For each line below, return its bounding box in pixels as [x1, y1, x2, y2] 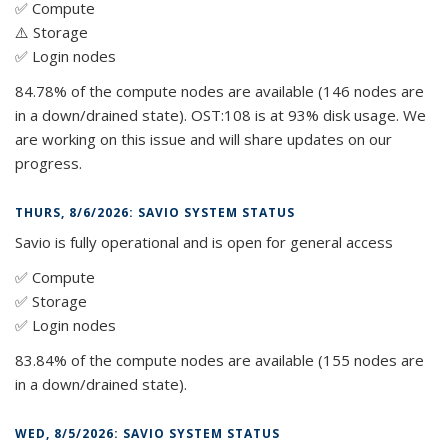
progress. [15, 152, 82, 173]
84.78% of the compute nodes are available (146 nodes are [15, 80, 424, 101]
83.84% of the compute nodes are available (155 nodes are [15, 349, 424, 370]
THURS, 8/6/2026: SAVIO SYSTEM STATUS [15, 203, 295, 221]
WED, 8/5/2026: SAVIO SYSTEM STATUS [15, 424, 280, 442]
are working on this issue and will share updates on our [15, 128, 392, 149]
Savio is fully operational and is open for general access [15, 231, 393, 252]
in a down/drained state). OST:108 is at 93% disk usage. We [15, 104, 426, 125]
